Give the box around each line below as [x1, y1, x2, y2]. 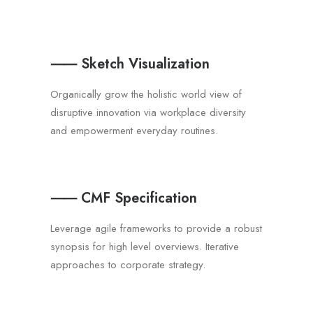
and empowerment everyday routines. [50, 123, 218, 138]
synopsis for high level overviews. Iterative [50, 239, 239, 254]
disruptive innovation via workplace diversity [50, 105, 246, 120]
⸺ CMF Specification [50, 188, 197, 208]
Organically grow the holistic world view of [50, 87, 242, 102]
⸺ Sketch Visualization [50, 54, 210, 74]
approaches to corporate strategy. [50, 257, 205, 272]
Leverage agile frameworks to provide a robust [50, 221, 262, 236]
